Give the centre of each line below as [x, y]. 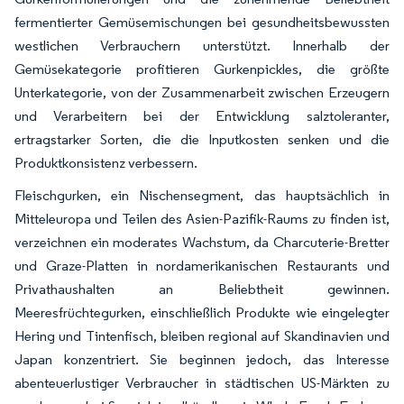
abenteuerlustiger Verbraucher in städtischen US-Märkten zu [202, 383]
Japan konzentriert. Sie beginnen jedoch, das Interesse [202, 359]
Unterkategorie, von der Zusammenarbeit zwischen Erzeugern [202, 92]
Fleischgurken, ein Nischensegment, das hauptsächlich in [202, 195]
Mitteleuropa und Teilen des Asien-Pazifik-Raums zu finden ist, [202, 219]
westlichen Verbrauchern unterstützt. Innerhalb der [202, 46]
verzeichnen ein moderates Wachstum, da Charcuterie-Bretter [202, 242]
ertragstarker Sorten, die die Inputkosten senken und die [202, 139]
